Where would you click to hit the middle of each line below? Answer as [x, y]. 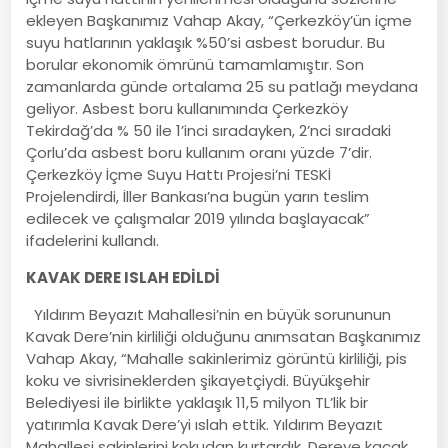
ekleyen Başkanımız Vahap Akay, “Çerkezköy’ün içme [219, 20]
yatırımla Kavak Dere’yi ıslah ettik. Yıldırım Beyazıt [205, 424]
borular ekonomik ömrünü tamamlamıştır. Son [195, 64]
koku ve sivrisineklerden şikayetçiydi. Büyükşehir [198, 380]
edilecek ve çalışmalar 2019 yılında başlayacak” [198, 218]
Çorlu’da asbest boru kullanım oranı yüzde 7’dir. [199, 152]
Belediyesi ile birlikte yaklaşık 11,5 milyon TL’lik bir [197, 402]
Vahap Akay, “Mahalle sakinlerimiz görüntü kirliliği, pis [217, 358]
